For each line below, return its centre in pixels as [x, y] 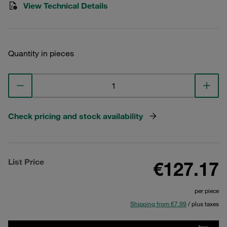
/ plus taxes [203, 204]
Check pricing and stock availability [75, 116]
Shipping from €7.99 [158, 204]
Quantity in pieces [41, 53]
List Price [26, 162]
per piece [207, 191]
